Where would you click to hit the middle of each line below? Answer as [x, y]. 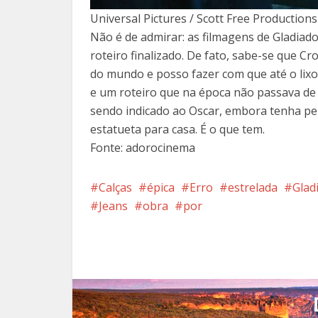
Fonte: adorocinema [143, 147]
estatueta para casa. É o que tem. [177, 129]
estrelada [253, 187]
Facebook [234, 250]
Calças [115, 187]
